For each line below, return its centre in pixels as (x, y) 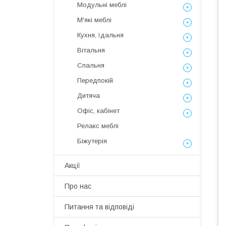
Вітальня (91, 50)
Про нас (78, 186)
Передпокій (95, 80)
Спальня (91, 65)
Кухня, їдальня (100, 35)
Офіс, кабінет (98, 111)
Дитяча (89, 96)
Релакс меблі (98, 126)
